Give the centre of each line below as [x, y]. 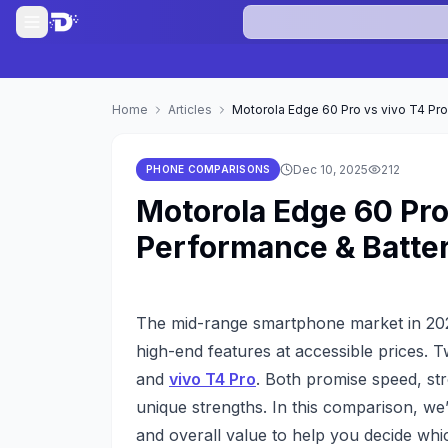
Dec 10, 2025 [331, 169]
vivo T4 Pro [212, 379]
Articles [190, 109]
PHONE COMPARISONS [208, 169]
